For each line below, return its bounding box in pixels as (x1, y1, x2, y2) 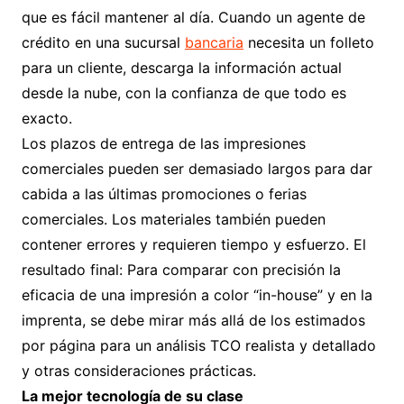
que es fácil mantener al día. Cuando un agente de (21, 8, 365, 26)
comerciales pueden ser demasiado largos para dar (21, 160, 372, 178)
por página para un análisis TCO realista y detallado (21, 336, 376, 354)
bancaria (184, 33, 243, 51)
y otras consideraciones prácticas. (21, 362, 256, 380)
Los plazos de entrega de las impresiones (21, 134, 306, 152)
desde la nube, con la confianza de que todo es (21, 84, 346, 102)
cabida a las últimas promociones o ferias (21, 185, 307, 203)
